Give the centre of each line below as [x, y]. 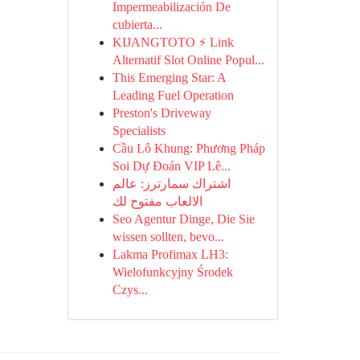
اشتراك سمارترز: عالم [171, 184]
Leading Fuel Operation [173, 95]
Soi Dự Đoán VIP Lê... [171, 166]
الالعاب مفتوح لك [157, 201]
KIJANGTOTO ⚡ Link [173, 42]
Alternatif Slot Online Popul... [188, 60]
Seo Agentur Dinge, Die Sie [183, 219]
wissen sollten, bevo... [168, 237]
